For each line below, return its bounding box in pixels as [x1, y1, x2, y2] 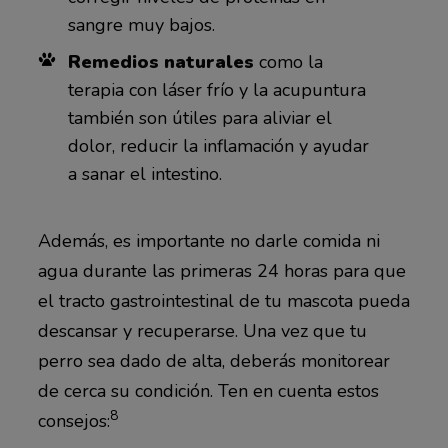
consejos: [37, 408, 110, 433]
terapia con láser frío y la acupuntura [67, 78, 366, 103]
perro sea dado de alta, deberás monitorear [37, 348, 390, 373]
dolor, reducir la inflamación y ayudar [67, 134, 369, 159]
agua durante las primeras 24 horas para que [37, 258, 406, 283]
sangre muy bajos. [67, 13, 215, 38]
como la [253, 50, 323, 75]
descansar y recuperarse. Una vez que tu [37, 318, 367, 343]
